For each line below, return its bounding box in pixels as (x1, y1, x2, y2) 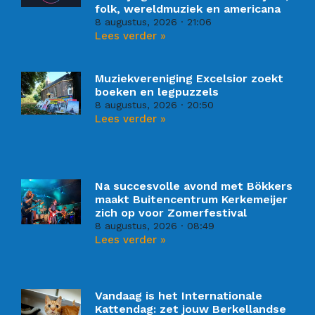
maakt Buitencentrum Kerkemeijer (95, 193, 288, 207)
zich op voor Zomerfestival (95, 206, 247, 220)
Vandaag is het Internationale (95, 289, 263, 303)
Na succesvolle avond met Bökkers (95, 179, 293, 193)
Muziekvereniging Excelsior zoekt (95, 71, 284, 85)
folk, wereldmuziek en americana (95, 1, 281, 15)
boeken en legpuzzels (95, 84, 219, 98)
